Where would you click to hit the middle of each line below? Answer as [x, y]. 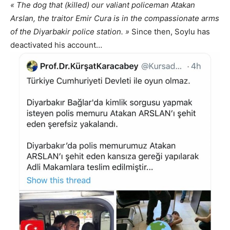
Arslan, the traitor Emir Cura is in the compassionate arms [115, 18]
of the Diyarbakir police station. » [70, 32]
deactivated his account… [56, 45]
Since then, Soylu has [170, 32]
